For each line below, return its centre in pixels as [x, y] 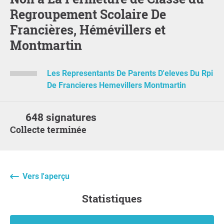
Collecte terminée [51, 130]
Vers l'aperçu [46, 176]
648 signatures [61, 118]
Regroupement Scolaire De [88, 14]
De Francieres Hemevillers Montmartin [116, 85]
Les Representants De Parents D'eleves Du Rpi [130, 73]
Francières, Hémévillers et [88, 29]
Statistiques [115, 199]
